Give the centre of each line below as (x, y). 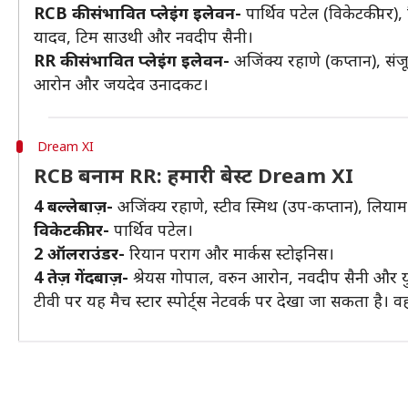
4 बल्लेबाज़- (73, 206)
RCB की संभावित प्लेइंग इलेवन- (138, 13)
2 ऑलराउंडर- (79, 253)
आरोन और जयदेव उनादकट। (121, 84)
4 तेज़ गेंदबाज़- (81, 277)
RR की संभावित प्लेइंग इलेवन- (132, 60)
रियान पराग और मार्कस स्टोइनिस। (229, 253)
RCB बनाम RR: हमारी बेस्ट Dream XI (194, 175)
